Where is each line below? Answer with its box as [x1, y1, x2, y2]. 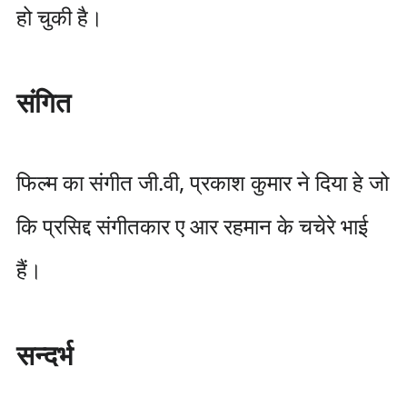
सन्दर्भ [15, 336, 73, 373]
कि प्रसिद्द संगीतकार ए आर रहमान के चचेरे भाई [15, 211, 368, 241]
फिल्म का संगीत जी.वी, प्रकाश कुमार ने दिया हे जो [15, 167, 389, 197]
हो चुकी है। [15, 2, 103, 32]
